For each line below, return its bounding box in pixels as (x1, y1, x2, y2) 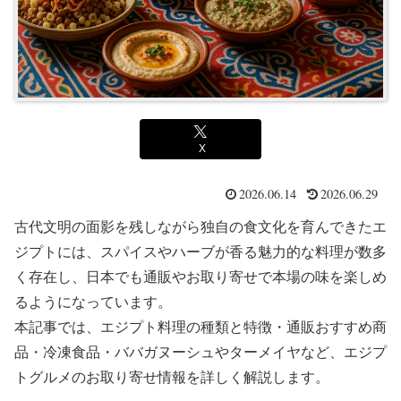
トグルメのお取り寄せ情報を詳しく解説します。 (14, 369, 329, 385)
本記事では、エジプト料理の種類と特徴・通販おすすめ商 (14, 319, 387, 335)
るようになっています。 (14, 294, 172, 310)
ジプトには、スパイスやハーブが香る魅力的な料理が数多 (14, 243, 387, 260)
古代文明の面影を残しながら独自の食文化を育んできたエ (14, 218, 387, 235)
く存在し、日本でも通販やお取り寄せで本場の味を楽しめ (14, 269, 387, 285)
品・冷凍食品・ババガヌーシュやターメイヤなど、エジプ (14, 344, 387, 360)
